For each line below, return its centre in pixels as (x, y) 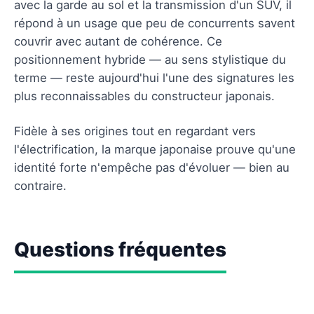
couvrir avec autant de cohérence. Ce (118, 41)
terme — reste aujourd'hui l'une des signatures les (154, 77)
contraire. (40, 185)
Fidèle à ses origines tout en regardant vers (135, 131)
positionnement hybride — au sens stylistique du (150, 59)
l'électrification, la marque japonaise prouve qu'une (155, 149)
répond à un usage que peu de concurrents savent (155, 23)
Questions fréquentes (120, 249)
